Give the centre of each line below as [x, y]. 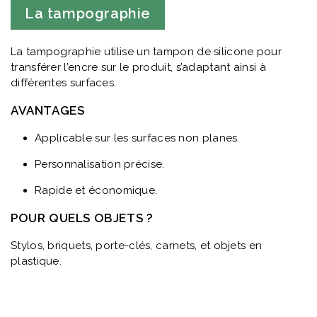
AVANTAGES [48, 110]
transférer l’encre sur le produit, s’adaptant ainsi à [138, 67]
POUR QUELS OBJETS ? [82, 218]
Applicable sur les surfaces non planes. [137, 138]
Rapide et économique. [96, 190]
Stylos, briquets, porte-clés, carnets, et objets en [137, 245]
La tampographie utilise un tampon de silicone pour [146, 51]
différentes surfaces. [64, 82]
